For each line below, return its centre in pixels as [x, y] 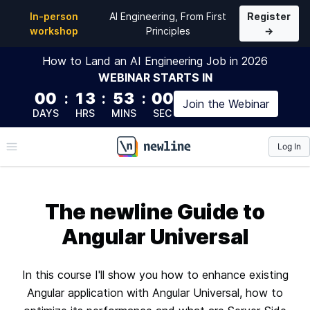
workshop [54, 31]
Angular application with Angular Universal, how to [155, 293]
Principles [168, 31]
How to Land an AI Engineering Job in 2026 [155, 61]
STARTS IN [182, 77]
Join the [205, 104]
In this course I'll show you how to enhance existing [155, 275]
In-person [54, 16]
